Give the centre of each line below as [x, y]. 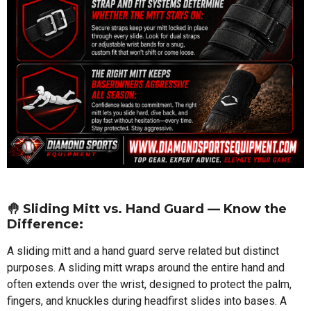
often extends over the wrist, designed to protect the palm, [149, 284]
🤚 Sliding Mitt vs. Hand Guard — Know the [147, 209]
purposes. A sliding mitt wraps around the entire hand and [146, 267]
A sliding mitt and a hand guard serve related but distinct [143, 251]
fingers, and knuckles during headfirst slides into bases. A [147, 301]
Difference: [45, 224]
